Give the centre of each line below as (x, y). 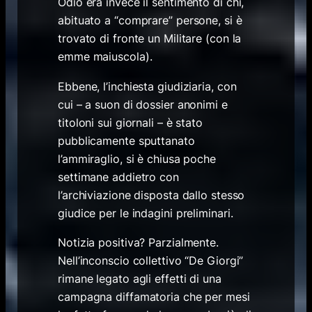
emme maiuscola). (105, 56)
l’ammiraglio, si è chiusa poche (137, 158)
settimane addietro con (118, 177)
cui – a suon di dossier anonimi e (143, 104)
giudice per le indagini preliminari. (146, 213)
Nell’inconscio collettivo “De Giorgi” (151, 261)
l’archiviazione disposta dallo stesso (151, 195)
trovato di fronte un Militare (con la (150, 38)
